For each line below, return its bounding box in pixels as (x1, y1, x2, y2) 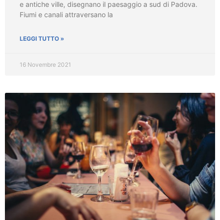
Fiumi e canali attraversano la (20, 10, 113, 19)
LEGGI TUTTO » (20, 34, 64, 42)
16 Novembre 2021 (20, 60, 71, 68)
